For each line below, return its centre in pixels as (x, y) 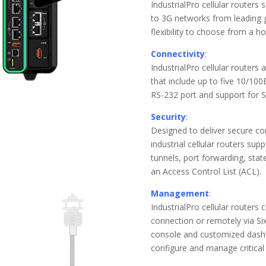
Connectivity (178, 54)
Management (180, 193)
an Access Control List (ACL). (206, 171)
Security (168, 117)
